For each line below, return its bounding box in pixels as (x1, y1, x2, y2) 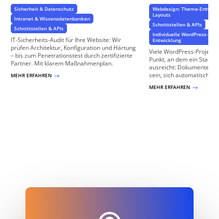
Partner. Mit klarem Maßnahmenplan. (11, 59, 113, 68)
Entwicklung (152, 37, 181, 44)
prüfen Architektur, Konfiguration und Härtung (11, 44, 136, 52)
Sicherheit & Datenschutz (14, 5, 74, 13)
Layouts (152, 11, 171, 19)
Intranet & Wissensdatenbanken (14, 15, 90, 22)
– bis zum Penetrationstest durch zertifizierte (11, 51, 133, 60)
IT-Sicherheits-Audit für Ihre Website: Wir (11, 36, 122, 44)
